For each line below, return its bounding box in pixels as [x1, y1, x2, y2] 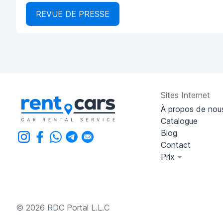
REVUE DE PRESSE [36, 8, 110, 19]
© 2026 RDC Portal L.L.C [16, 202, 110, 213]
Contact [161, 139, 191, 150]
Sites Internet [161, 90, 210, 100]
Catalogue [161, 115, 198, 126]
